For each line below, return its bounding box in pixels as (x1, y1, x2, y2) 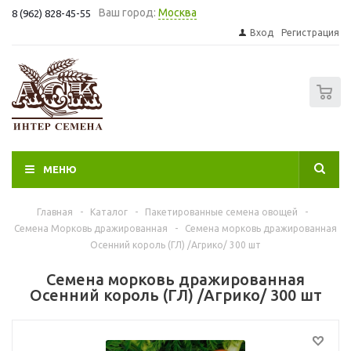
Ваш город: (99, 6, 156, 19)
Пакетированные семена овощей (144, 207, 298, 217)
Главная (36, 207, 73, 217)
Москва (158, 6, 197, 19)
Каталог (89, 207, 128, 217)
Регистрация (281, 27, 339, 38)
